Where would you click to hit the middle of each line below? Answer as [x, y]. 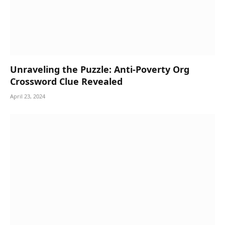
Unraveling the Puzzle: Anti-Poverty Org [100, 70]
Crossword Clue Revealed [66, 82]
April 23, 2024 [28, 96]
